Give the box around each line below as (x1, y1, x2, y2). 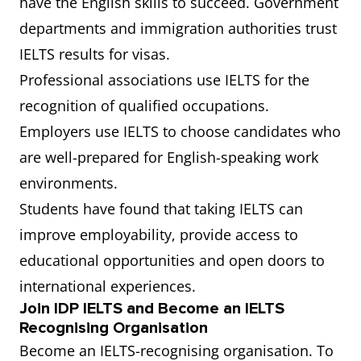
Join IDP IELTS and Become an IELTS (19, 299, 284, 318)
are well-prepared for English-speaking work (19, 147, 318, 167)
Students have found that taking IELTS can (19, 199, 303, 218)
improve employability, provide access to (19, 225, 298, 244)
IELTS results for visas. (19, 44, 182, 64)
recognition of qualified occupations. (19, 96, 269, 115)
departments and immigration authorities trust (19, 19, 337, 38)
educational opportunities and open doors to (19, 251, 325, 270)
